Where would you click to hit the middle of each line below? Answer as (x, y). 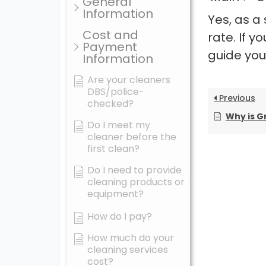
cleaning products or (136, 182)
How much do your (131, 238)
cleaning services (128, 250)
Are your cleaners (129, 80)
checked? (110, 104)
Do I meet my (119, 125)
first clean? (113, 149)
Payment (110, 47)
